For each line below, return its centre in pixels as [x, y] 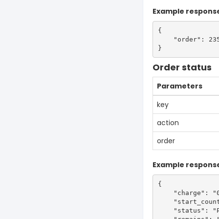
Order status [182, 67]
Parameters [180, 86]
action [168, 123]
